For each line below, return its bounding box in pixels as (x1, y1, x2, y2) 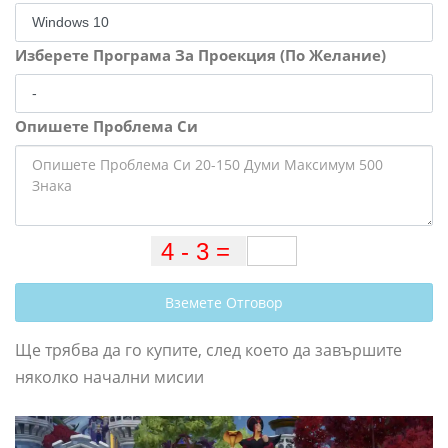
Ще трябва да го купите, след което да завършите (15, 339, 402, 362)
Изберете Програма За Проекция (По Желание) (15, 45, 386, 66)
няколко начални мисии (15, 366, 204, 389)
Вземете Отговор (165, 293, 283, 313)
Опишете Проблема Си (15, 116, 198, 137)
